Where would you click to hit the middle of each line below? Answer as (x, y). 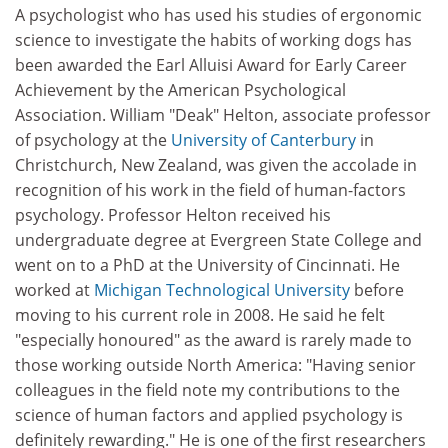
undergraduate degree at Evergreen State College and (218, 239)
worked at (54, 289)
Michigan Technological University (222, 289)
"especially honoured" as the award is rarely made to (213, 339)
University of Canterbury (263, 139)
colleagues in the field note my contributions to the (207, 389)
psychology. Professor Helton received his (173, 214)
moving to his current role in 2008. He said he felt (200, 314)
